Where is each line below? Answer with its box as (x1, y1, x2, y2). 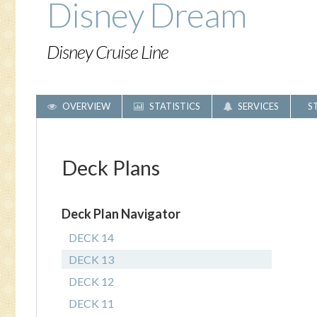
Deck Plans (62, 155, 160, 180)
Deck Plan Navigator (62, 206, 180, 221)
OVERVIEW (60, 100, 110, 112)
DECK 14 (69, 231, 114, 244)
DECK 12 (69, 275, 114, 288)
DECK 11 (69, 296, 114, 310)
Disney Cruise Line (47, 40, 168, 63)
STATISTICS (147, 100, 200, 112)
